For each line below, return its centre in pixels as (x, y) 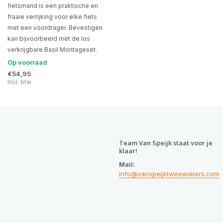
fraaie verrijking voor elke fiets (52, 17)
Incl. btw (19, 82)
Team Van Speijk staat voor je (166, 143)
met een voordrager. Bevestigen (55, 28)
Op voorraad (27, 62)
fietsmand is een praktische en (53, 6)
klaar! (128, 151)
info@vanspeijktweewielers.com (169, 173)
